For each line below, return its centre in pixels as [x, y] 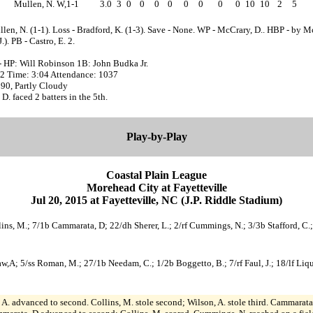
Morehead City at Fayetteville [156, 187]
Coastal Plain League [156, 175]
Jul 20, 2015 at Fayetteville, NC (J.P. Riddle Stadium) [156, 200]
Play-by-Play [156, 136]
